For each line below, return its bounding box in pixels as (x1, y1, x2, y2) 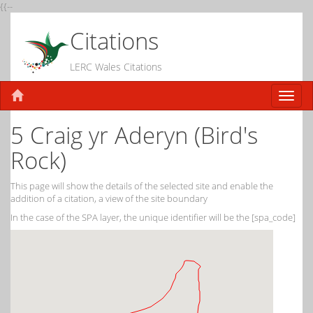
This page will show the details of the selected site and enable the (10, 180, 273, 192)
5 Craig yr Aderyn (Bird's (10, 119, 258, 151)
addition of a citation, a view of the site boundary (10, 192, 208, 205)
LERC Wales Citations (70, 60, 162, 73)
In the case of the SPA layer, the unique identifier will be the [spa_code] (10, 211, 296, 224)
